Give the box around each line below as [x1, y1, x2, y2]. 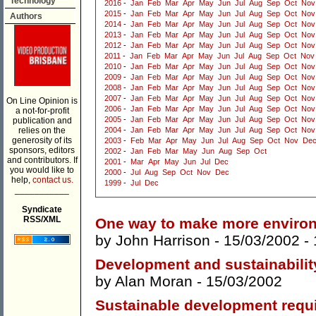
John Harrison [116, 232, 210, 249]
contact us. [32, 175, 73, 185]
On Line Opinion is [6, 96, 78, 106]
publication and [12, 116, 72, 126]
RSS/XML [23, 214, 61, 224]
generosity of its [12, 135, 72, 145]
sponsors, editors [9, 145, 75, 155]
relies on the [18, 126, 66, 135]
